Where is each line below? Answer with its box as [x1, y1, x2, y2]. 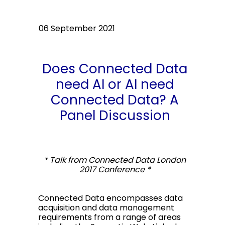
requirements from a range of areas [38, 211, 181, 223]
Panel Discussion [59, 106, 170, 125]
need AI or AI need [56, 75, 174, 93]
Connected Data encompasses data [38, 192, 183, 204]
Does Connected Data [42, 60, 187, 78]
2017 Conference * [79, 164, 151, 175]
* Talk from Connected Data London [44, 154, 186, 166]
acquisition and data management [38, 202, 174, 213]
